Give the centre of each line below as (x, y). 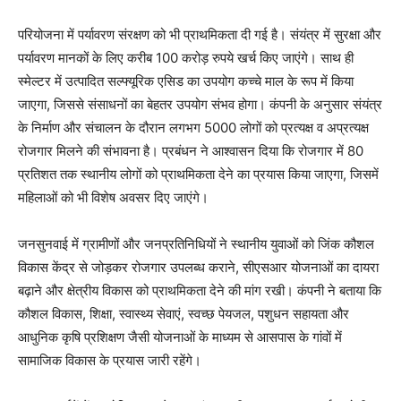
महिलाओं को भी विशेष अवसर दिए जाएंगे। (113, 197)
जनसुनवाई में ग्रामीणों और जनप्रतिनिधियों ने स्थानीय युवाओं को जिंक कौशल (196, 243)
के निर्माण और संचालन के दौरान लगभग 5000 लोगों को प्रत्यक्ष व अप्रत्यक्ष (193, 127)
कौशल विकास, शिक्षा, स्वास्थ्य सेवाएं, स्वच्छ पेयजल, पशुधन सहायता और (183, 313)
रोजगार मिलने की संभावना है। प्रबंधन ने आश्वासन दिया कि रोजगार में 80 (191, 150)
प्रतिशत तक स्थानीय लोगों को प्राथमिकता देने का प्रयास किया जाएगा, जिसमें (198, 174)
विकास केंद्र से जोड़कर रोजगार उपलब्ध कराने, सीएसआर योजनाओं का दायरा (198, 267)
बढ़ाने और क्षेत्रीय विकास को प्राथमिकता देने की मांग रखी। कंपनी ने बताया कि (200, 290)
